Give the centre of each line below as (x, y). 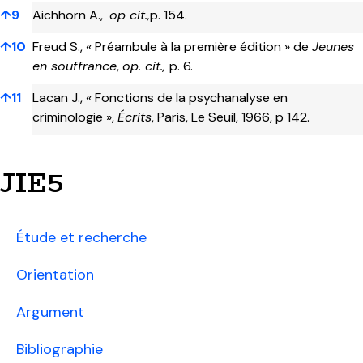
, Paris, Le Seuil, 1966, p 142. (231, 117)
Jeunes (333, 47)
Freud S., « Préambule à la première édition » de (172, 47)
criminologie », (75, 117)
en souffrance (75, 66)
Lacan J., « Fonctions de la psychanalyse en (160, 98)
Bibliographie (60, 350)
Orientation (55, 275)
